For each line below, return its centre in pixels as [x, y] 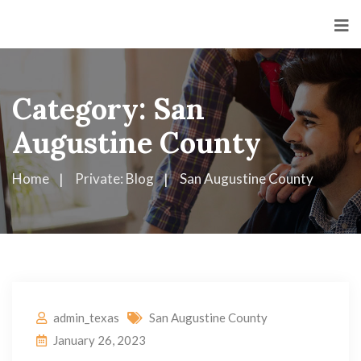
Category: [83, 109]
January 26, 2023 [100, 340]
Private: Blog [114, 178]
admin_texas [86, 317]
